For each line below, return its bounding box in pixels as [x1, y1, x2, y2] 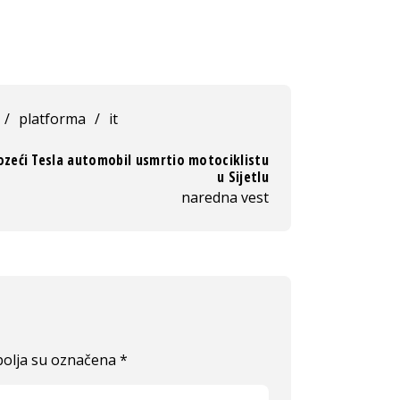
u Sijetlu [217, 167, 269, 187]
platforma [18, 109, 86, 129]
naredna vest [181, 187, 269, 207]
